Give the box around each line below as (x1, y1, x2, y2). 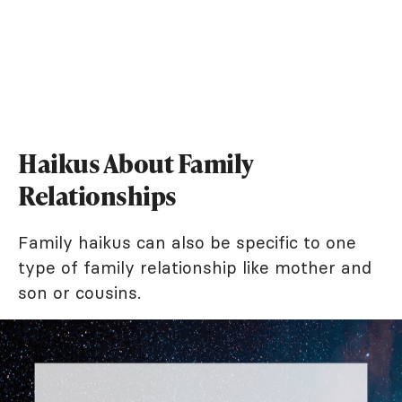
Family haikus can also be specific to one (18, 231, 356, 253)
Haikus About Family (18, 145, 253, 180)
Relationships (18, 178, 177, 213)
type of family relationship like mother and (18, 256, 371, 278)
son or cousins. (18, 281, 141, 303)
